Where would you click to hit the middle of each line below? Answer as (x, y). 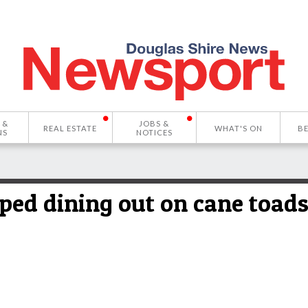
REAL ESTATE (70, 128)
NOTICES (154, 132)
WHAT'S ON (238, 128)
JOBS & (154, 123)
